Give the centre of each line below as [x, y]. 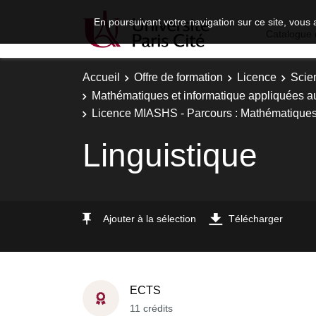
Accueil [101, 77]
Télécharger [256, 218]
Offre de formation [178, 77]
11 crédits [151, 308]
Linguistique [170, 155]
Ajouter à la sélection [150, 218]
